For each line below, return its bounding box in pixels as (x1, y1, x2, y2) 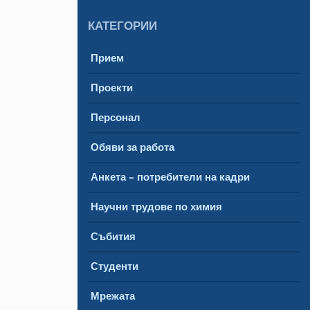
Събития (91, 230, 136, 243)
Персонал (91, 111, 140, 124)
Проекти (91, 81, 133, 94)
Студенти (91, 259, 138, 273)
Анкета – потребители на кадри (91, 170, 250, 183)
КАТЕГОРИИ (88, 19, 157, 33)
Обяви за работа (91, 140, 174, 154)
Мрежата (91, 289, 135, 302)
